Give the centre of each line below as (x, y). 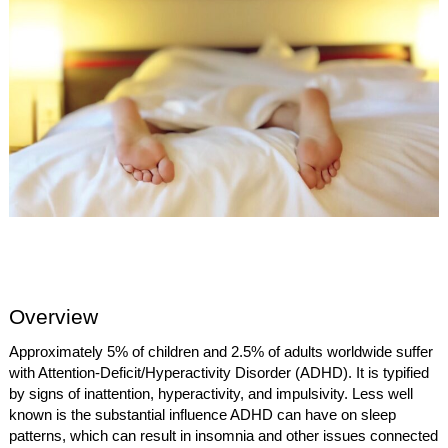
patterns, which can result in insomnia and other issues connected (224, 436)
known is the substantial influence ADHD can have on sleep (203, 415)
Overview (54, 317)
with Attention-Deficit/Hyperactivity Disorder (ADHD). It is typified (219, 373)
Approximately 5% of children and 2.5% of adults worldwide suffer (221, 352)
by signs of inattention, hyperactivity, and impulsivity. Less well (211, 394)
